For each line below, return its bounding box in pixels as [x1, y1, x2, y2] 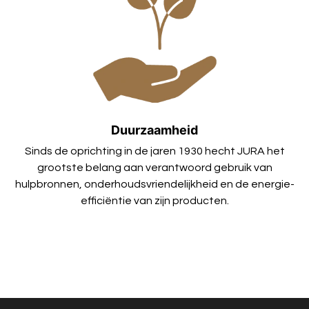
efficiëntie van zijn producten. [80, 195, 229, 207]
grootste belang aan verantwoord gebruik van [37, 162, 272, 174]
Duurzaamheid [111, 123, 198, 138]
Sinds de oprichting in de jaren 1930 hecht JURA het [24, 146, 285, 157]
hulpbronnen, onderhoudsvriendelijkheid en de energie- [14, 179, 295, 190]
